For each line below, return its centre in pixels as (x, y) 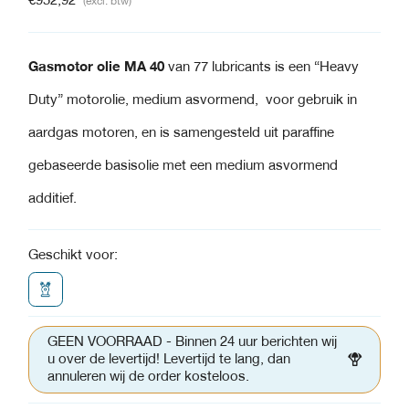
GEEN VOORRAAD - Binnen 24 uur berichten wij (193, 342)
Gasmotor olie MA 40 (97, 68)
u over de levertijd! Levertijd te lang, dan (169, 359)
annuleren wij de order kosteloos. (149, 377)
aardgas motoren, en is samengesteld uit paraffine (182, 133)
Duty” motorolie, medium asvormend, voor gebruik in (193, 100)
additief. (53, 199)
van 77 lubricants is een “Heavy (262, 68)
